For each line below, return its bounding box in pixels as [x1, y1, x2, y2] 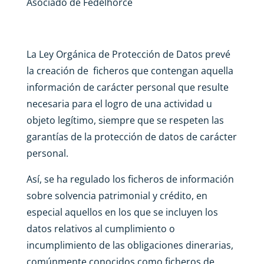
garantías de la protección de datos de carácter [26, 130, 237, 143]
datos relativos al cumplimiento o [26, 222, 175, 235]
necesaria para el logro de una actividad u [26, 97, 212, 110]
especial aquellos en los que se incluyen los [26, 205, 218, 219]
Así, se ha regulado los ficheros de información [26, 172, 234, 186]
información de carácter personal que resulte [26, 80, 229, 94]
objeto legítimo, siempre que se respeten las [26, 113, 224, 127]
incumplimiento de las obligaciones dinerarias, [26, 238, 233, 252]
